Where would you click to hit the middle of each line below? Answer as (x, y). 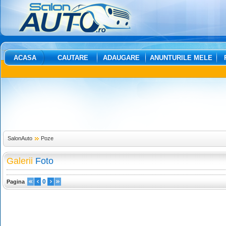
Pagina (16, 182)
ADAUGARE (121, 58)
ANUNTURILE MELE (181, 58)
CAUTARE (73, 58)
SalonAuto (20, 138)
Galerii (20, 161)
